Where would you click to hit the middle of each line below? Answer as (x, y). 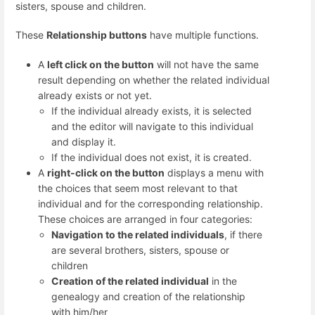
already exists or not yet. (95, 95)
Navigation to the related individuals (138, 234)
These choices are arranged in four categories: (145, 219)
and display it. (84, 141)
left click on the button (101, 64)
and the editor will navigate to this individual (153, 126)
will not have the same (206, 64)
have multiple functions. (203, 35)
